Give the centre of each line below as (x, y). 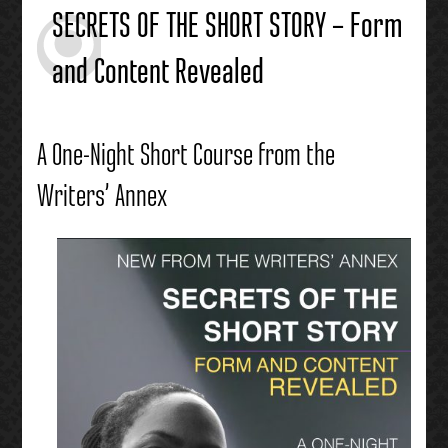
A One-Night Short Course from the (185, 156)
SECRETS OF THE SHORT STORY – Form (226, 27)
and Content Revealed (157, 73)
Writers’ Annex (101, 197)
